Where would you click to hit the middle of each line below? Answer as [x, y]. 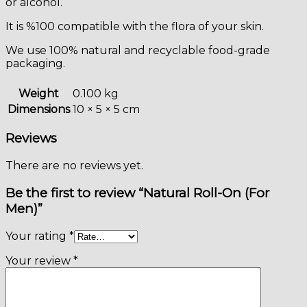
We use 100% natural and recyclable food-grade [138, 51]
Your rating [37, 236]
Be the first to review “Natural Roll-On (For [137, 193]
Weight [39, 93]
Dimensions [39, 109]
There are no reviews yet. [74, 166]
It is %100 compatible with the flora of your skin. [135, 27]
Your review [39, 260]
